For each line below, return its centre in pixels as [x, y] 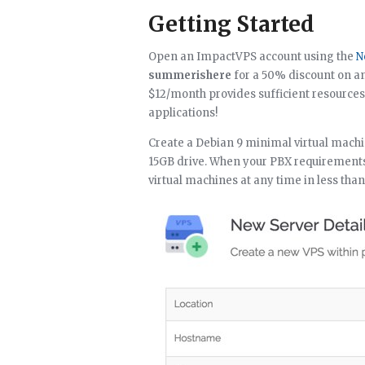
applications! [183, 113]
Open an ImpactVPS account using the [252, 57]
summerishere [190, 75]
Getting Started [231, 24]
